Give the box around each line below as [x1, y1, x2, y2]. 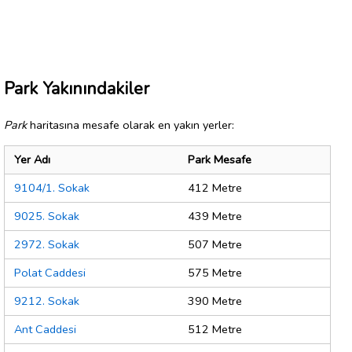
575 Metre [188, 265, 242, 281]
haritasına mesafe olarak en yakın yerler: [27, 116, 234, 133]
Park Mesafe [188, 152, 251, 168]
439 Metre [188, 208, 242, 225]
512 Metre [188, 321, 242, 338]
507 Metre [188, 236, 242, 253]
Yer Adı [14, 152, 50, 168]
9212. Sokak [14, 293, 79, 310]
